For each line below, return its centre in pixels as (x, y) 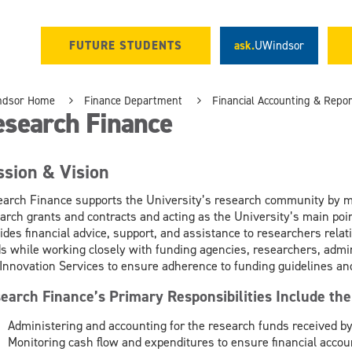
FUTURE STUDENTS (126, 46)
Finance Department (134, 100)
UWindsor (279, 46)
